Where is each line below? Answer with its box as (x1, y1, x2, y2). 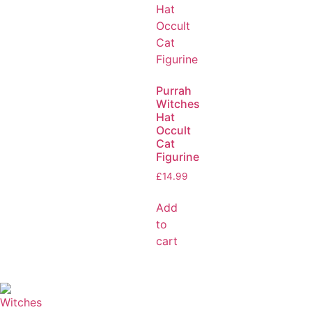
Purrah (156, 84, 192, 98)
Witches (156, 97, 200, 111)
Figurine (156, 150, 199, 164)
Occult (156, 123, 191, 138)
